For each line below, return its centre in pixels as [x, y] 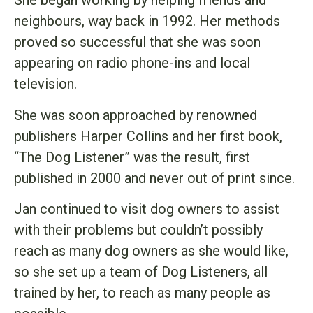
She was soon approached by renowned [136, 115]
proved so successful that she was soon [137, 42]
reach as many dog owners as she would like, [151, 250]
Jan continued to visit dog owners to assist [147, 209]
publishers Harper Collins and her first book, [148, 136]
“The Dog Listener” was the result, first [132, 157]
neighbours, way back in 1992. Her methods [147, 21]
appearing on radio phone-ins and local [132, 63]
